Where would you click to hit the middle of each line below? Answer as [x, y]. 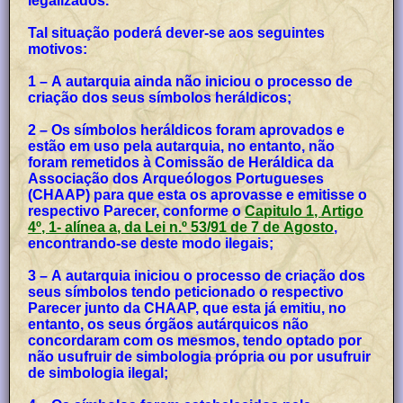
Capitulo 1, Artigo [304, 210]
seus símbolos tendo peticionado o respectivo [186, 291]
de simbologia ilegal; [99, 372]
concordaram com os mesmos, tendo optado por [195, 340]
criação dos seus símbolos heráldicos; [160, 97]
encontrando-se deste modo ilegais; [151, 243]
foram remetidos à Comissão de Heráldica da [181, 162]
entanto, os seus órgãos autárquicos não [169, 324]
